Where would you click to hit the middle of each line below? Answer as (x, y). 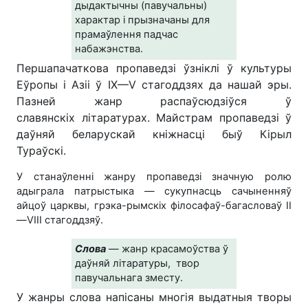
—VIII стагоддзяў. (60, 220)
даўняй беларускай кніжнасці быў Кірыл (154, 134)
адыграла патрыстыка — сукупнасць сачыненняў (154, 191)
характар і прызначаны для (142, 20)
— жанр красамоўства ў (168, 249)
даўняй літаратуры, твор (137, 263)
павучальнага (110, 277)
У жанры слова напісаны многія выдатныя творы (154, 297)
